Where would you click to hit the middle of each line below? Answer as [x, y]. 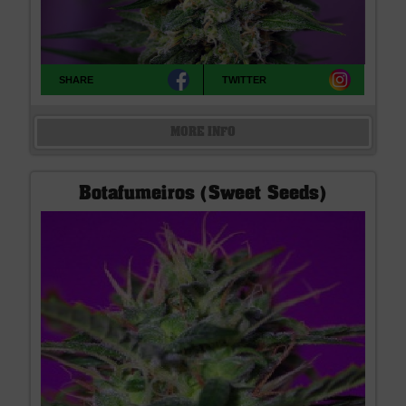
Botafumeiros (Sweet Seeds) [203, 194]
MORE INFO [203, 133]
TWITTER [245, 79]
